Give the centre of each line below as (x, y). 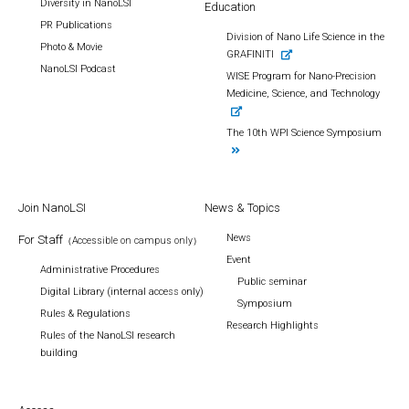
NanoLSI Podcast (78, 69)
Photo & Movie (71, 47)
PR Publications (76, 25)
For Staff (41, 240)
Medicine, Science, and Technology (303, 94)
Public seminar (272, 282)
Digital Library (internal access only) (122, 292)
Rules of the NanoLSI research (108, 336)
